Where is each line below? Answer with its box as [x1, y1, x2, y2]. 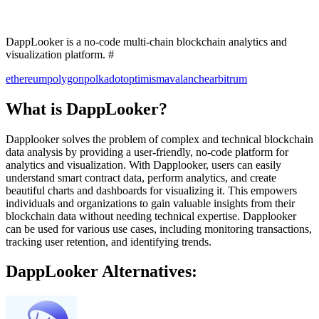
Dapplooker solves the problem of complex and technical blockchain [6, 132, 313, 145]
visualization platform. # [6, 48, 114, 61]
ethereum [6, 72, 47, 85]
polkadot [84, 72, 123, 85]
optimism [123, 72, 164, 85]
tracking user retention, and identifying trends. [6, 235, 211, 248]
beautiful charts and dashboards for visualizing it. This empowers [6, 184, 297, 197]
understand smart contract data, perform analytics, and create [6, 171, 276, 184]
